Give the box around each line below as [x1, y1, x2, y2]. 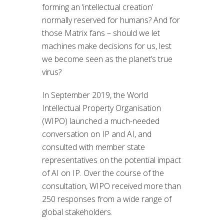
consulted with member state [42, 141, 145, 152]
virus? [42, 66, 61, 77]
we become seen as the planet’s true [42, 53, 172, 64]
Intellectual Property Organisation [42, 102, 161, 113]
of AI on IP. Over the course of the [42, 167, 164, 178]
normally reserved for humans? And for [42, 14, 180, 25]
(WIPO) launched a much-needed [42, 115, 159, 126]
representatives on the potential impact [42, 154, 181, 165]
